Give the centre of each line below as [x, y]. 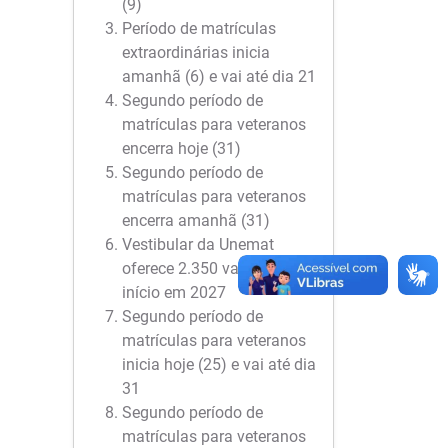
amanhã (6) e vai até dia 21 [219, 76]
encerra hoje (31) [181, 148]
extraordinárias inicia [196, 52]
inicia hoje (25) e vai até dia [219, 364]
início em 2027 [174, 292]
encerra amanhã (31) [196, 220]
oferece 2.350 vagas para [211, 268]
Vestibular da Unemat [198, 244]
